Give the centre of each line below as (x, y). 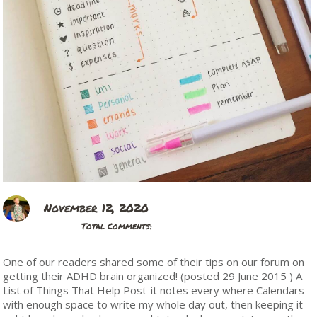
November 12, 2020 (97, 207)
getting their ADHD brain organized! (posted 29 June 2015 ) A (153, 276)
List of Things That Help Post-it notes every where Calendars (154, 290)
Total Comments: (117, 226)
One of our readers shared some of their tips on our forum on (154, 261)
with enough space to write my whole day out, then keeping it (153, 304)
